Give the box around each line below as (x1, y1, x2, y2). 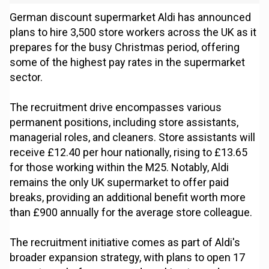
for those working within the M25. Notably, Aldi (10, 161, 229, 174)
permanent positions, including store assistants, (10, 116, 239, 129)
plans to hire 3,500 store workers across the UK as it (10, 26, 257, 39)
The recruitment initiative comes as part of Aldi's (10, 236, 241, 249)
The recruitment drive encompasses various (10, 101, 222, 114)
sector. (10, 71, 43, 84)
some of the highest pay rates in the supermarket (10, 56, 246, 69)
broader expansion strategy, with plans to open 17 (10, 251, 246, 264)
